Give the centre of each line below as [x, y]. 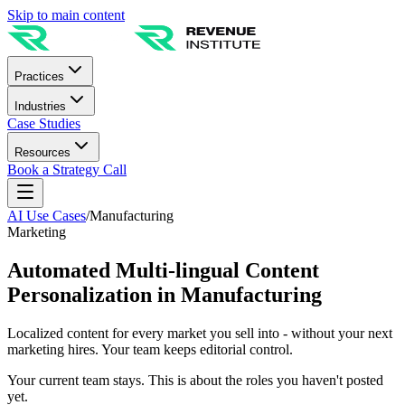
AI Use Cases [47, 216]
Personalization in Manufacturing [165, 294]
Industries [40, 106]
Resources [42, 152]
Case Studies [44, 123]
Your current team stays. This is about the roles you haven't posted [195, 380]
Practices [39, 76]
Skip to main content [66, 15]
